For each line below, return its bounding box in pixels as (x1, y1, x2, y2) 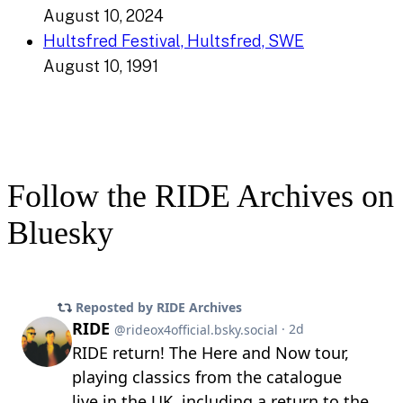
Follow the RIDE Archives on (7, 178, 394, 215)
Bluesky (7, 215, 113, 252)
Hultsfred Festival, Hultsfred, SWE (43, 31, 304, 51)
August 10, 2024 (43, 6, 164, 26)
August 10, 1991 (43, 57, 158, 76)
